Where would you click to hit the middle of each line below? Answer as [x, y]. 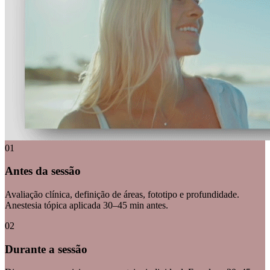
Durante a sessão [46, 249]
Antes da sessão [43, 171]
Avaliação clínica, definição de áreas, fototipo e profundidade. [122, 194]
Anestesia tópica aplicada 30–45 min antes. [86, 205]
